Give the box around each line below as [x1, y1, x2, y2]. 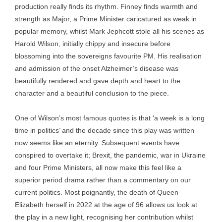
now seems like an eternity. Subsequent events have [15, 139, 179, 147]
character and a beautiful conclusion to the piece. [15, 89, 169, 97]
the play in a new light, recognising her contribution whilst [15, 213, 193, 221]
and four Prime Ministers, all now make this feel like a [15, 164, 181, 171]
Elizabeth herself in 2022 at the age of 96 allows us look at [15, 201, 197, 209]
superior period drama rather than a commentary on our [15, 176, 191, 184]
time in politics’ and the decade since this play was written [15, 126, 194, 134]
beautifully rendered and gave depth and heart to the [15, 77, 180, 85]
